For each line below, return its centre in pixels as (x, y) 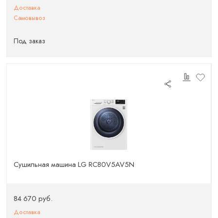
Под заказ (30, 41)
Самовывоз (30, 18)
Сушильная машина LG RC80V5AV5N (74, 164)
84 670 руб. (33, 198)
